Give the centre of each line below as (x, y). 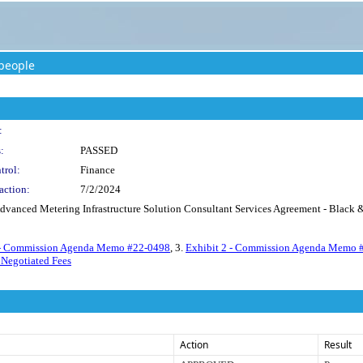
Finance (98, 170)
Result (338, 345)
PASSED (99, 150)
